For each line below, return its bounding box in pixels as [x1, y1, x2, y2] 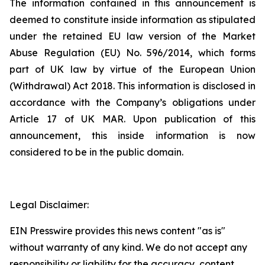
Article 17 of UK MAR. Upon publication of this [9, 113, 256, 125]
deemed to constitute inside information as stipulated [9, 14, 256, 25]
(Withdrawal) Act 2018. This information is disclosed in [9, 80, 256, 92]
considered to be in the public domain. [9, 146, 183, 158]
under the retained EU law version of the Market [9, 30, 256, 42]
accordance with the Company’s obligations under [9, 96, 256, 108]
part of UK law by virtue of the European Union [9, 63, 256, 75]
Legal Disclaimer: [9, 199, 89, 211]
